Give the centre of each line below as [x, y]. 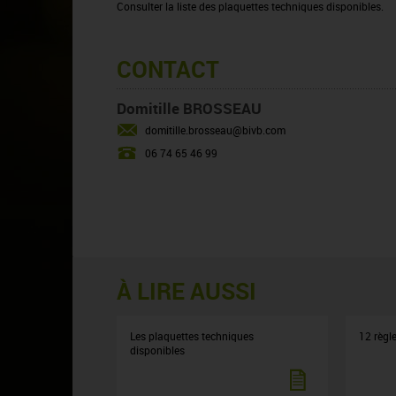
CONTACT [168, 69]
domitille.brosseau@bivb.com [215, 130]
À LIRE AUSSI [187, 291]
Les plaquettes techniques [192, 336]
